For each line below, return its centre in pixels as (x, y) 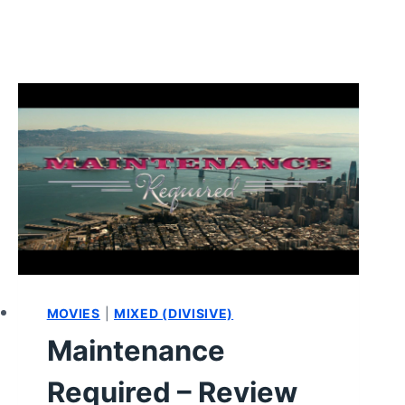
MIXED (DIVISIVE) (174, 313)
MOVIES (73, 313)
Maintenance (136, 350)
